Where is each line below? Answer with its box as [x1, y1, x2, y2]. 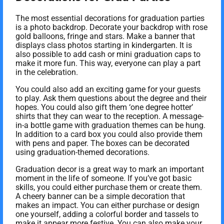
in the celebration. [15, 67, 78, 77]
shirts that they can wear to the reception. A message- [15, 111, 203, 121]
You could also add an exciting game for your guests [15, 84, 200, 94]
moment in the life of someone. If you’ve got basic [15, 173, 191, 183]
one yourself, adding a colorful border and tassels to [15, 209, 198, 219]
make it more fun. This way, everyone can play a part [15, 58, 200, 68]
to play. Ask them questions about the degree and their [15, 93, 206, 103]
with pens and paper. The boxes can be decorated [15, 138, 189, 148]
